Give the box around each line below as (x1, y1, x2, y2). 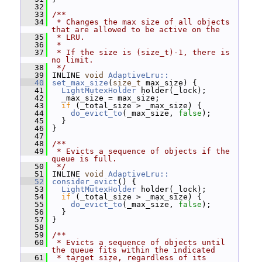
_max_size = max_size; (47, 94, 160, 102)
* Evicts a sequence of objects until (52, 238, 225, 247)
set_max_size (52, 78, 108, 87)
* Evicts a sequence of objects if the (52, 147, 230, 156)
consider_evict (52, 177, 118, 186)
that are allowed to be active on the (51, 25, 220, 34)
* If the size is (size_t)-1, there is (52, 48, 230, 57)
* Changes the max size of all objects (52, 18, 230, 26)
